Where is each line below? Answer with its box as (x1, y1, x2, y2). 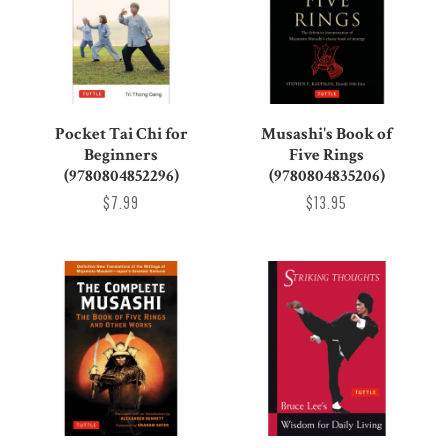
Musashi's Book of (261, 122, 393, 145)
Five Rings (289, 143, 365, 166)
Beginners (84, 143, 159, 166)
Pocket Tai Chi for (54, 122, 188, 145)
